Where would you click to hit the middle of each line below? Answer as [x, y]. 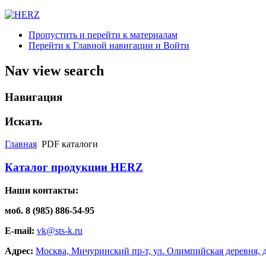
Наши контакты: [42, 190]
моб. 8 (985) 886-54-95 [50, 210]
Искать [23, 121]
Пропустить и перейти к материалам [103, 35]
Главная [21, 144]
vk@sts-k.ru [60, 230]
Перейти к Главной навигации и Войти [109, 45]
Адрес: [19, 251]
